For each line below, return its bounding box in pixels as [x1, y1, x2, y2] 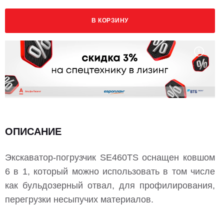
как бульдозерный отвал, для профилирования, [5, 180, 215, 190]
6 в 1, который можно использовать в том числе [5, 166, 215, 176]
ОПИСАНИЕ [5, 125, 61, 137]
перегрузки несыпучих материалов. [5, 194, 156, 204]
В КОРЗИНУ [91, 17, 128, 24]
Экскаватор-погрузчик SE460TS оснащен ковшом [5, 152, 215, 162]
